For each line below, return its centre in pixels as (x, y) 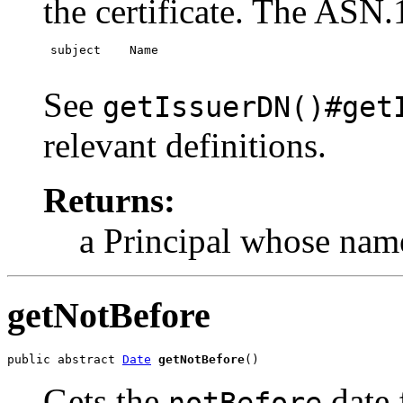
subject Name (101, 49)
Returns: (109, 200)
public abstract (65, 360)
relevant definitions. (185, 145)
